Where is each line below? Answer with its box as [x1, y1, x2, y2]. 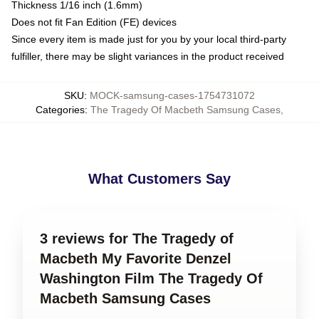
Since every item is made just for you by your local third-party [11, 33, 286, 45]
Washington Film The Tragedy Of [40, 271, 263, 286]
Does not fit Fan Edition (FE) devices [11, 16, 177, 28]
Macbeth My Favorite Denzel [40, 251, 231, 266]
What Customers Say [88, 171, 231, 187]
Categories [36, 104, 85, 115]
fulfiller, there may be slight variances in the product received [11, 51, 284, 62]
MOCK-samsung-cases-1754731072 [90, 90, 255, 101]
